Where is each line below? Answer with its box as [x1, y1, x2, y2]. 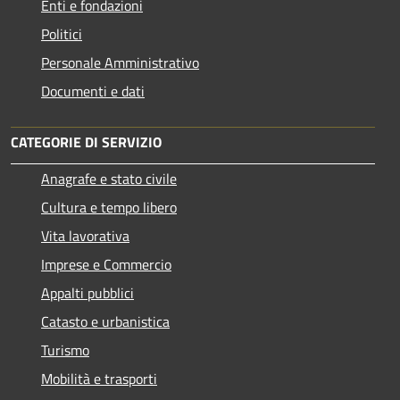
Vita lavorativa [41, 224, 129, 246]
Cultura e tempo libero [41, 196, 177, 218]
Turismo [41, 338, 89, 361]
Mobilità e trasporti [41, 367, 157, 389]
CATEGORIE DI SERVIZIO [11, 130, 162, 153]
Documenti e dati [41, 79, 145, 102]
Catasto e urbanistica [41, 310, 170, 332]
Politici [41, 22, 82, 45]
